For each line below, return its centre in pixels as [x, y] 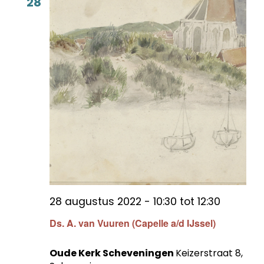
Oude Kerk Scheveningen [113, 253]
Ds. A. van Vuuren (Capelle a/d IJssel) [133, 223]
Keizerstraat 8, [209, 253]
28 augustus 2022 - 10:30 [113, 201]
